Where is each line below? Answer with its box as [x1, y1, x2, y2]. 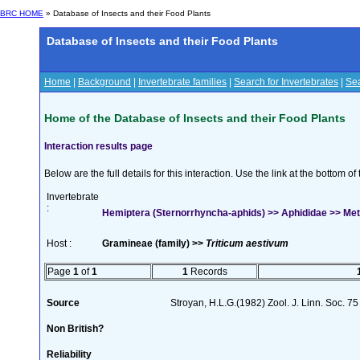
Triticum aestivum [206, 237, 288, 249]
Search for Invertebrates [234, 76, 338, 88]
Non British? [47, 322, 104, 334]
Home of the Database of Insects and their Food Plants [44, 111, 346, 125]
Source [47, 297, 80, 309]
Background [78, 76, 131, 88]
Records [187, 265, 227, 277]
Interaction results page [44, 140, 153, 152]
